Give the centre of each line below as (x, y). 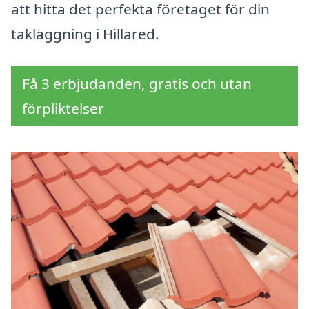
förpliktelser (63, 109)
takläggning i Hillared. (85, 34)
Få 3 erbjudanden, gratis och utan (137, 84)
